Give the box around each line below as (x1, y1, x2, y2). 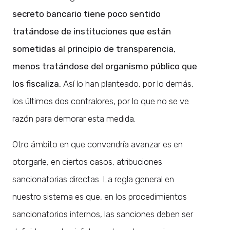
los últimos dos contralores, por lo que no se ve (12, 95, 189, 106)
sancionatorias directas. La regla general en (12, 174, 174, 184)
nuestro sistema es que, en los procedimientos (12, 191, 187, 202)
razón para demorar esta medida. (12, 113, 136, 124)
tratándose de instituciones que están (12, 26, 171, 36)
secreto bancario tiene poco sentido (12, 8, 161, 19)
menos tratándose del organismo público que (12, 61, 197, 71)
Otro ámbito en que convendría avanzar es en (12, 139, 183, 149)
